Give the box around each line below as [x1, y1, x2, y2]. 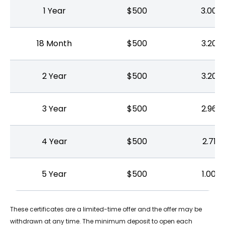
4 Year [41, 136, 67, 147]
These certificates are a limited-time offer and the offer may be [10, 205, 202, 213]
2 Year [42, 70, 67, 82]
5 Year [42, 168, 67, 180]
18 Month [37, 38, 72, 49]
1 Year [43, 5, 66, 17]
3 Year [42, 103, 67, 115]
